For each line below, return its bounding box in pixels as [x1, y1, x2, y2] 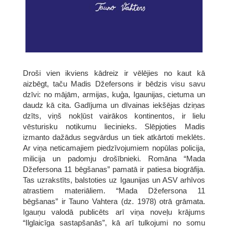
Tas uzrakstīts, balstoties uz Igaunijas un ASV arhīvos [23, 176, 205, 185]
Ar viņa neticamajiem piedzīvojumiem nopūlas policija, [23, 144, 205, 153]
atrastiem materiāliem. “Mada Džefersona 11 [23, 186, 205, 195]
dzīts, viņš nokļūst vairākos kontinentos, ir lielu [23, 111, 205, 121]
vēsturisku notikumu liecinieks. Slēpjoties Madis [23, 122, 205, 131]
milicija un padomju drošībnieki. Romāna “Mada [23, 154, 205, 163]
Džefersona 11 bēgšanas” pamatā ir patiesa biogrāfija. [23, 165, 205, 174]
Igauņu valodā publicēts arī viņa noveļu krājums [23, 208, 205, 217]
